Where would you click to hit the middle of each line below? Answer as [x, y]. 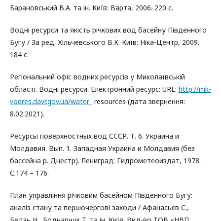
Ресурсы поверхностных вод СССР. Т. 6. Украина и [94, 136]
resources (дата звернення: [139, 101]
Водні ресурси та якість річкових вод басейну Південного [108, 30]
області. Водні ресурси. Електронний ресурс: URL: [94, 89]
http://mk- [195, 89]
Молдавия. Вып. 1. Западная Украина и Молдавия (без [102, 148]
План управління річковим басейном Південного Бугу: [101, 195]
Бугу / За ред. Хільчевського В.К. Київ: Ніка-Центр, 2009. [105, 42]
